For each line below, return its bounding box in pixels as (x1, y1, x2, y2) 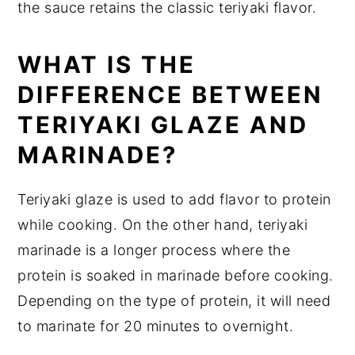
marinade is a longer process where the (17, 241, 291, 258)
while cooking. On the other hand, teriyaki (17, 216, 308, 233)
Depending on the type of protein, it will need (17, 292, 331, 309)
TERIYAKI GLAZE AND (17, 110, 309, 139)
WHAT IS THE (17, 50, 197, 78)
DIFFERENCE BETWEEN (17, 80, 324, 109)
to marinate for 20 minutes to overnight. (17, 317, 294, 334)
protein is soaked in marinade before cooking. (17, 266, 334, 284)
